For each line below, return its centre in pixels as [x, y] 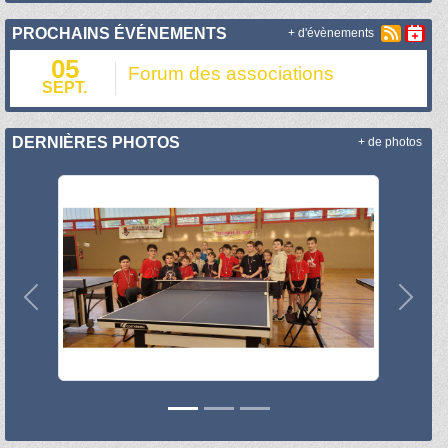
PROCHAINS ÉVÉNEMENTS [120, 33]
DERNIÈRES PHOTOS [96, 142]
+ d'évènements [330, 33]
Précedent [66, 307]
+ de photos [389, 142]
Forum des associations [231, 73]
